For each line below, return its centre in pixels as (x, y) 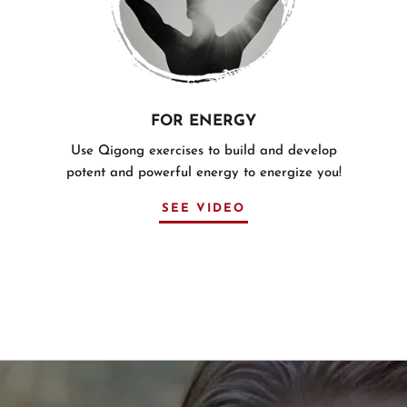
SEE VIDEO (203, 209)
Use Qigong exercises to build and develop (203, 152)
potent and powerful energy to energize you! (203, 174)
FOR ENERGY (203, 122)
